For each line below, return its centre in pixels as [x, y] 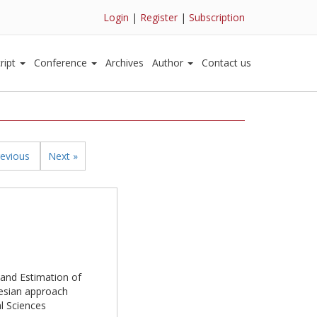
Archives [125, 63]
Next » [63, 156]
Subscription [217, 17]
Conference [62, 63]
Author [169, 63]
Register [159, 17]
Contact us [226, 63]
